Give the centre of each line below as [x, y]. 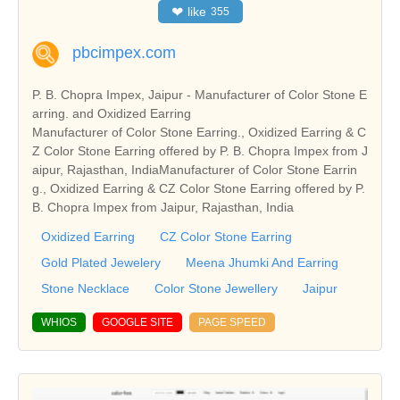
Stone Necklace [85, 288]
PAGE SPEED [232, 322]
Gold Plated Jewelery [101, 262]
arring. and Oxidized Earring [112, 113]
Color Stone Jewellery [216, 288]
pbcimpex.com [124, 52]
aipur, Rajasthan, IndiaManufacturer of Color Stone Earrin [195, 169]
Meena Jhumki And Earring [262, 262]
